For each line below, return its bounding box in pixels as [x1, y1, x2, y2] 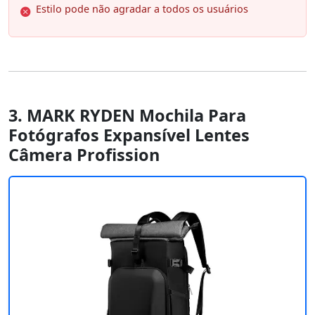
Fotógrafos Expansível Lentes [8, 124, 250, 147]
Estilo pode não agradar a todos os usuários [36, 2, 248, 16]
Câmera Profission [8, 143, 160, 167]
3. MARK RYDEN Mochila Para [8, 104, 246, 127]
